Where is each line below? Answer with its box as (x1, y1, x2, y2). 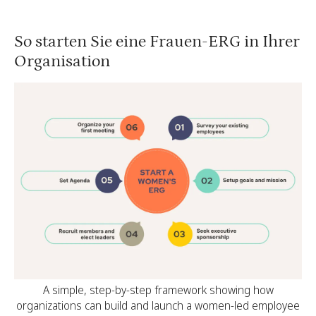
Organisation (14, 51, 110, 71)
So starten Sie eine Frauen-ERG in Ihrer (14, 31, 300, 51)
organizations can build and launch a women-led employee (16, 297, 300, 313)
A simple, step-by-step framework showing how (42, 281, 274, 298)
